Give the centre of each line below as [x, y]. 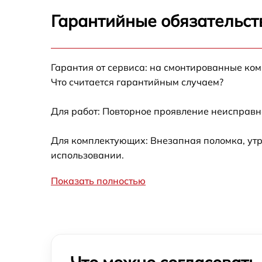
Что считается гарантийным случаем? [137, 82]
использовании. [87, 155]
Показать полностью [98, 181]
